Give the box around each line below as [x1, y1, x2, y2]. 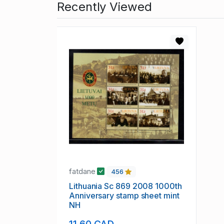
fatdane [69, 166, 97, 176]
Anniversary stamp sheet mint [69, 190, 179, 201]
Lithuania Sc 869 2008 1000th [69, 181, 182, 191]
